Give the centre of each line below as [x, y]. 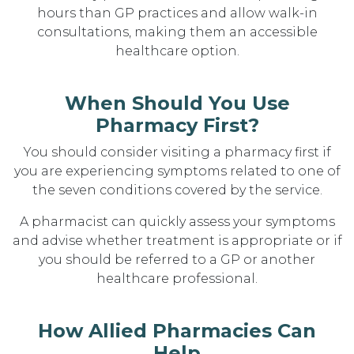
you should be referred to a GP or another [177, 260]
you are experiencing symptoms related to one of [177, 171]
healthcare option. [177, 51]
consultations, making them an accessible [177, 32]
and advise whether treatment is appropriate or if [177, 241]
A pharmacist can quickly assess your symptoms [177, 222]
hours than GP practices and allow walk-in [177, 13]
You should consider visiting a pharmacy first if [177, 152]
